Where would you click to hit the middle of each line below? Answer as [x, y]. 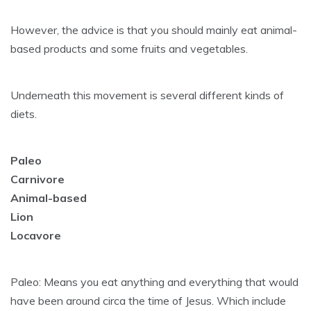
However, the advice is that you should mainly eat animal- [154, 30]
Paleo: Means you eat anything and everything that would [154, 282]
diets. [24, 114]
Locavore [36, 235]
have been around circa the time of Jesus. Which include [148, 301]
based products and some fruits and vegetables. [129, 49]
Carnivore [37, 179]
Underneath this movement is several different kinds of [147, 95]
